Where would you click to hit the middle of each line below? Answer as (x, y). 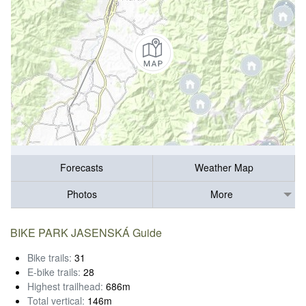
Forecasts (82, 168)
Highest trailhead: (65, 286)
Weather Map (224, 168)
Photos (82, 194)
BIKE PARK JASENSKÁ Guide (86, 232)
